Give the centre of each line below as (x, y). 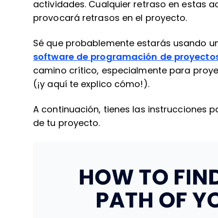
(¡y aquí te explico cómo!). (91, 84)
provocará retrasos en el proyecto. (110, 18)
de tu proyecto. (67, 123)
